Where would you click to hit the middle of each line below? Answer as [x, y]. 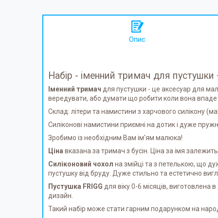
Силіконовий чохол [81, 164]
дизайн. [61, 196]
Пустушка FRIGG [75, 187]
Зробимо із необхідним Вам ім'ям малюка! [115, 138]
